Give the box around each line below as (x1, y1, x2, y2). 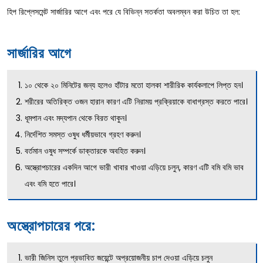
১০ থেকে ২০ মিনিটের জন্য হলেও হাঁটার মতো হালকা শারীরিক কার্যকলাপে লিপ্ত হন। (25, 79, 243, 91)
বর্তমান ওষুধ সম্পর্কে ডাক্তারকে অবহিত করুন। (25, 144, 146, 157)
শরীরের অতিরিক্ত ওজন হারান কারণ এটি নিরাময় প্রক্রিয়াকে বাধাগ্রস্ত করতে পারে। (25, 95, 248, 107)
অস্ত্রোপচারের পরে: (7, 215, 95, 235)
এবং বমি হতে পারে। (25, 177, 76, 190)
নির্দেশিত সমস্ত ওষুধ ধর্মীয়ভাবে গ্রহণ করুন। (25, 128, 141, 140)
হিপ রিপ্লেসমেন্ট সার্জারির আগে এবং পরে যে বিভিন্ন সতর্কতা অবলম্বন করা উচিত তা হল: (7, 5, 240, 18)
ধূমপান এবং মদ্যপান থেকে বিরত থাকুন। (25, 112, 127, 124)
